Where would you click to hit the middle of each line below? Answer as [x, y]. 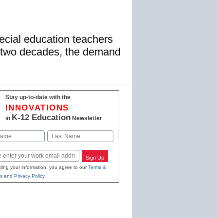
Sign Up [95, 157]
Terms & [97, 167]
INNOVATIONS [37, 108]
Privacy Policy [29, 176]
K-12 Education [41, 117]
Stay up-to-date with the [38, 97]
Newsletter [86, 118]
